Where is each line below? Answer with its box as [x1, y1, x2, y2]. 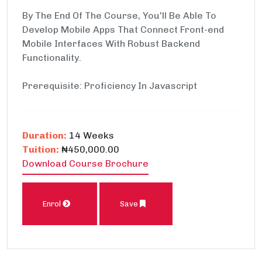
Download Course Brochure [22, 158, 149, 169]
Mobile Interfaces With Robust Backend [22, 38, 200, 49]
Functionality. [22, 52, 81, 63]
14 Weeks [67, 130, 114, 141]
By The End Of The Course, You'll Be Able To [22, 10, 216, 21]
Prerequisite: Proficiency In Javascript [22, 80, 197, 91]
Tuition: [22, 144, 59, 155]
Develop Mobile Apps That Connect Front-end [22, 24, 224, 35]
